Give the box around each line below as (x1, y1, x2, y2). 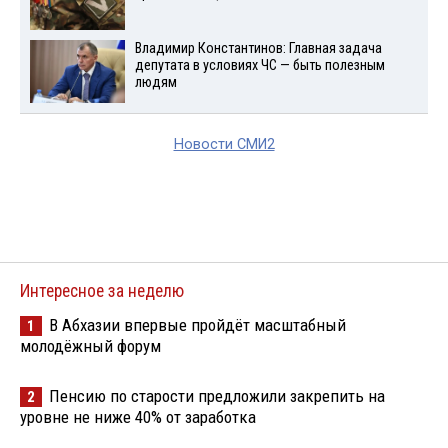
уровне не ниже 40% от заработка (20, 407, 256, 428)
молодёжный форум (20, 336, 161, 357)
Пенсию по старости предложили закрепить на (49, 386, 385, 407)
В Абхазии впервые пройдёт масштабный (49, 315, 346, 336)
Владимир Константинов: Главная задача (134, 40, 382, 58)
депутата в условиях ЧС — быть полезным (134, 57, 385, 75)
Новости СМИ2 (173, 136, 275, 154)
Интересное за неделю (20, 281, 184, 302)
